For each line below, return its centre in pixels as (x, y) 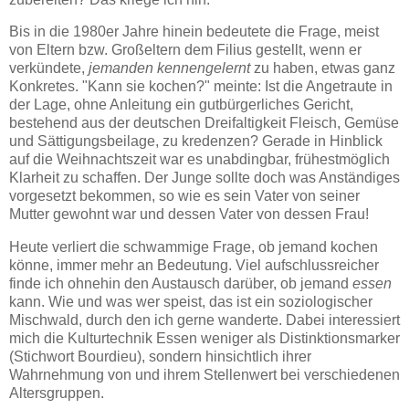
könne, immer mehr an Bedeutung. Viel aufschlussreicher (194, 266)
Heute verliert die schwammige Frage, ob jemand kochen (194, 247)
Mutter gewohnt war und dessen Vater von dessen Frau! (189, 215)
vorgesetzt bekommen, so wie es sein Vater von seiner (184, 196)
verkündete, (49, 68)
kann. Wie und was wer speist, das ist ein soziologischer (191, 302)
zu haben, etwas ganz (323, 68)
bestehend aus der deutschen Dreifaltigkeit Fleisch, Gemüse (204, 123)
